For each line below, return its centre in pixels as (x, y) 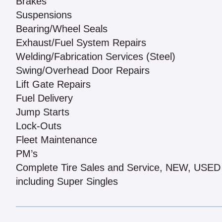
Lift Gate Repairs (53, 84)
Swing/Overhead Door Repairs (83, 71)
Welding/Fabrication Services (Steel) (96, 57)
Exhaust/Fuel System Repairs (81, 43)
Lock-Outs (39, 126)
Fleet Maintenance (56, 140)
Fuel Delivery (44, 98)
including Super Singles (67, 182)
